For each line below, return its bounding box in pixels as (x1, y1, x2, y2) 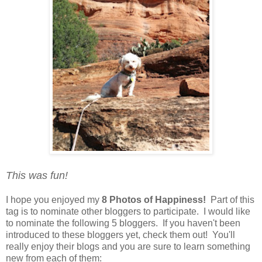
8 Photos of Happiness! (102, 194, 206, 205)
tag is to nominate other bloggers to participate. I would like (6, 206, 250, 216)
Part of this (206, 194, 254, 205)
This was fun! (6, 169, 74, 181)
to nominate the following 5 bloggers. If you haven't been (6, 218, 240, 228)
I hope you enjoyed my (6, 194, 102, 205)
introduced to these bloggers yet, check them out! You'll (6, 229, 235, 240)
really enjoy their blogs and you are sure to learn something (6, 241, 250, 251)
